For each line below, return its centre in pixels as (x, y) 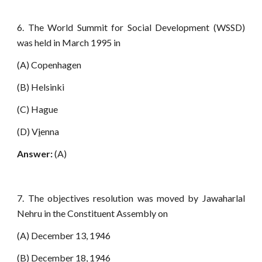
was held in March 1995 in (69, 42)
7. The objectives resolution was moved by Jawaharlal (131, 198)
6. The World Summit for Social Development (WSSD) (131, 27)
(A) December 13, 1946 (64, 235)
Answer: (35, 154)
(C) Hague (38, 109)
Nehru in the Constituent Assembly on (93, 213)
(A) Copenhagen (49, 65)
